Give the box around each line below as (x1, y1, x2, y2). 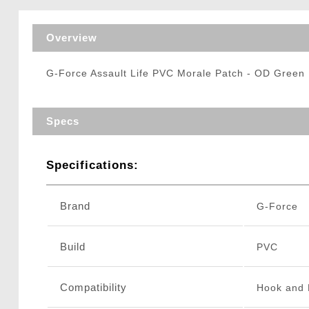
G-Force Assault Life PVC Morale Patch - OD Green (46, 68, 305, 79)
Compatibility (59, 281, 127, 294)
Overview (46, 32, 97, 44)
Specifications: (46, 159, 139, 172)
